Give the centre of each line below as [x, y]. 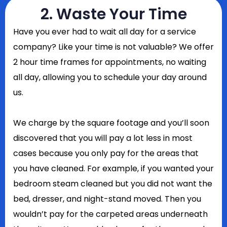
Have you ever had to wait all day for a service [105, 32]
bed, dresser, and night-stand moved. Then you [107, 199]
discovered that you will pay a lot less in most [103, 138]
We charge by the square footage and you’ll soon [111, 123]
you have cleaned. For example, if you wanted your [113, 168]
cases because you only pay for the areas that [106, 153]
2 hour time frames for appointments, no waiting [110, 62]
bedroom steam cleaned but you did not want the [113, 184]
